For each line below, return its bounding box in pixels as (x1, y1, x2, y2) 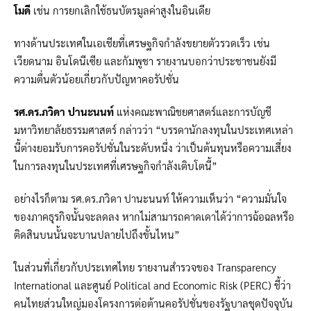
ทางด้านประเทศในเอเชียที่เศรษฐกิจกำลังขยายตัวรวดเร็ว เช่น (14, 35, 270, 49)
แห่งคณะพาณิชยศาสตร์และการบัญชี (114, 104, 271, 118)
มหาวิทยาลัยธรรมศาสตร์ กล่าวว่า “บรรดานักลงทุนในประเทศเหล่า (14, 122, 293, 136)
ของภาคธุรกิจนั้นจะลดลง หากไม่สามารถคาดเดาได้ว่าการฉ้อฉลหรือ (14, 209, 294, 223)
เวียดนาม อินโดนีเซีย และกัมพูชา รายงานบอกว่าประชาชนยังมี (14, 53, 276, 67)
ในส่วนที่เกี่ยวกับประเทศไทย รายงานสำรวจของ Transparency (14, 260, 276, 274)
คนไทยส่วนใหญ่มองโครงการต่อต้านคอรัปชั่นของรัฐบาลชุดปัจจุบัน (14, 296, 293, 310)
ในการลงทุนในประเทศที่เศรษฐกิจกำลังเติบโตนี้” (14, 158, 217, 172)
